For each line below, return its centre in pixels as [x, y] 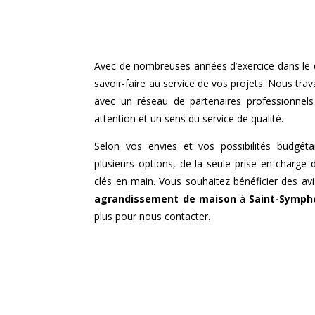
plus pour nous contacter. [153, 217]
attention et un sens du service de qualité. [189, 119]
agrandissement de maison [165, 199]
